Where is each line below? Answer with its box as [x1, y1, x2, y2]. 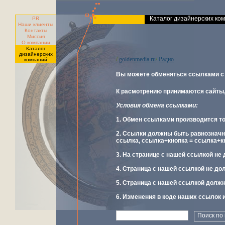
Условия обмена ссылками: [116, 102, 198, 109]
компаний [24, 57, 47, 62]
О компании [21, 40, 50, 45]
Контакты [24, 28, 47, 33]
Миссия [27, 34, 45, 39]
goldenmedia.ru [119, 56, 156, 63]
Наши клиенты [18, 22, 53, 27]
